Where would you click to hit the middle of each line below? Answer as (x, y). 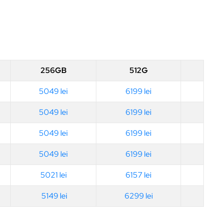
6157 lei (138, 175)
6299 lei (138, 196)
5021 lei (53, 175)
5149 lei (54, 196)
